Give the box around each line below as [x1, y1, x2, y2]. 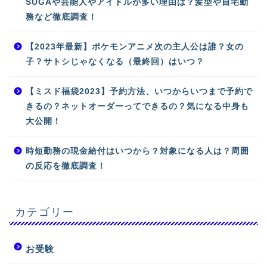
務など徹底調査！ [26, 13, 97, 22]
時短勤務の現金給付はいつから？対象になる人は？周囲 [26, 147, 249, 156]
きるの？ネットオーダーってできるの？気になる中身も [26, 102, 249, 111]
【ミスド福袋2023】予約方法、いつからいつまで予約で [26, 87, 253, 97]
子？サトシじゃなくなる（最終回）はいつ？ [26, 57, 204, 67]
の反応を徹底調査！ [26, 162, 106, 171]
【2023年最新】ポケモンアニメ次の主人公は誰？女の [26, 42, 244, 52]
